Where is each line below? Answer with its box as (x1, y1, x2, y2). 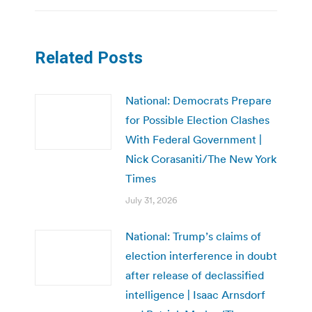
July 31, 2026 (125, 194, 178, 207)
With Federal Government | (125, 132, 262, 147)
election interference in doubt (125, 249, 277, 263)
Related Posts (35, 48, 143, 68)
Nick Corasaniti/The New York (125, 152, 276, 166)
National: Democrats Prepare (125, 93, 272, 108)
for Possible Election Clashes (125, 113, 270, 127)
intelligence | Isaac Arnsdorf (125, 288, 265, 302)
